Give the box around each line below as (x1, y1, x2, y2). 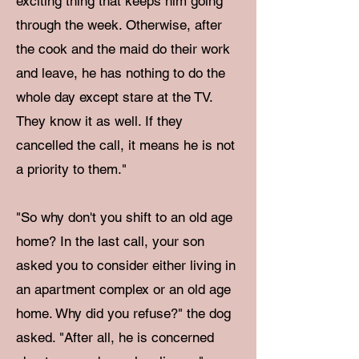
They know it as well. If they (16, 113, 183, 129)
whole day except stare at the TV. (16, 89, 212, 105)
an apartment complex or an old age (16, 281, 231, 297)
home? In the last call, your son (16, 233, 204, 249)
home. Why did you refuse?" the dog (16, 305, 231, 321)
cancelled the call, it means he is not (16, 137, 235, 153)
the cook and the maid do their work (16, 41, 230, 57)
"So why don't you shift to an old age (16, 209, 232, 225)
